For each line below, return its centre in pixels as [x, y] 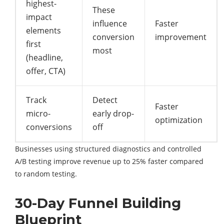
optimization [179, 120]
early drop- [113, 113]
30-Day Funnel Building [98, 203]
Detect [105, 100]
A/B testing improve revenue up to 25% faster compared [109, 161]
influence [110, 23]
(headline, [44, 57]
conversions [49, 127]
